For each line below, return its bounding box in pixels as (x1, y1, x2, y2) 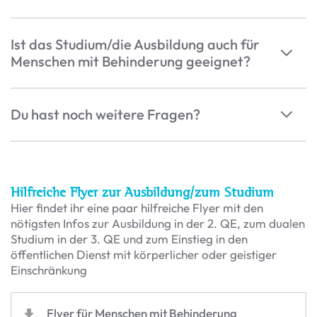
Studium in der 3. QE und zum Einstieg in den (11, 231, 248, 247)
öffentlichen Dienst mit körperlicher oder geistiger (11, 247, 277, 263)
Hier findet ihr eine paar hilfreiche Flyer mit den (11, 200, 263, 216)
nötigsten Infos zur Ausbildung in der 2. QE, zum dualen (11, 216, 305, 231)
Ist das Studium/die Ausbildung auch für (11, 35, 260, 54)
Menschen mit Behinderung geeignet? (11, 52, 250, 71)
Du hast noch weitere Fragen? (11, 105, 200, 124)
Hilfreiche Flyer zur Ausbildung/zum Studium (11, 184, 274, 201)
